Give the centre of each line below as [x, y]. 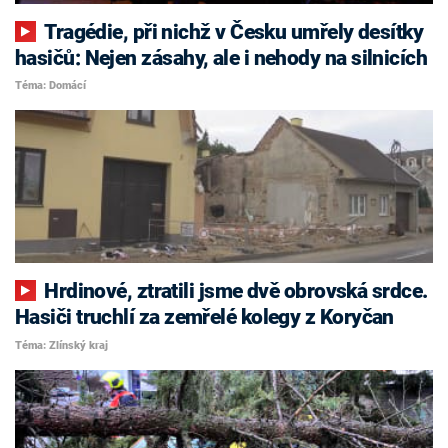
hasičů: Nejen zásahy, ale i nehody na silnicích [221, 57]
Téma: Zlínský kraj [61, 345]
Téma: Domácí [50, 86]
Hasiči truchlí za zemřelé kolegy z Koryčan [204, 317]
